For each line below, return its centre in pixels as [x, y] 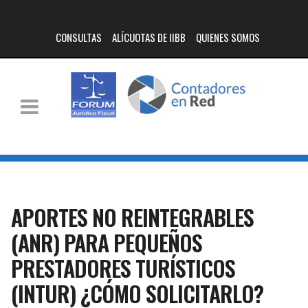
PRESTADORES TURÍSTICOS [123, 268]
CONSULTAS [78, 37]
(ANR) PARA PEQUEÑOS [106, 242]
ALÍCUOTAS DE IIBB [148, 37]
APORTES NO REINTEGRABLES [132, 217]
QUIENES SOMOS [228, 37]
